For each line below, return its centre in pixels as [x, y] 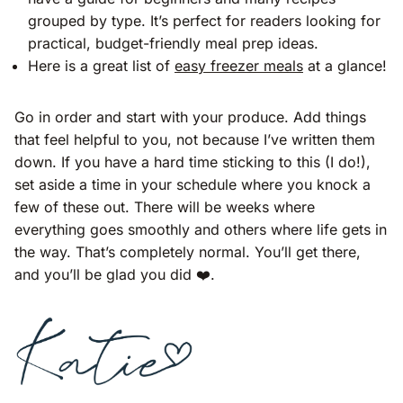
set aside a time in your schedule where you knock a [193, 185]
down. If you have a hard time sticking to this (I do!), [193, 162]
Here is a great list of [101, 66]
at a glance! [345, 66]
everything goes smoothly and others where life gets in [201, 230]
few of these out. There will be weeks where [165, 207]
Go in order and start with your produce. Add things [190, 117]
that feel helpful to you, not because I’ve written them [195, 140]
